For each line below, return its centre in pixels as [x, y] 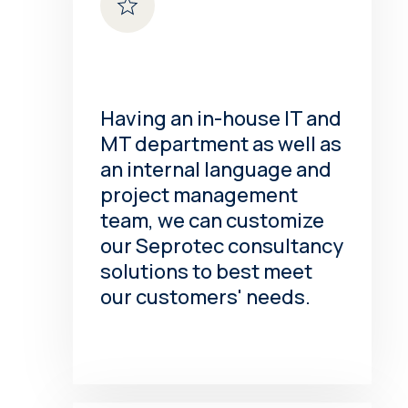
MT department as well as [221, 144]
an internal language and [216, 170]
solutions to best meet [207, 272]
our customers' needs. [206, 297]
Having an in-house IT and [221, 119]
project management [199, 195]
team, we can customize [213, 221]
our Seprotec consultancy [222, 246]
